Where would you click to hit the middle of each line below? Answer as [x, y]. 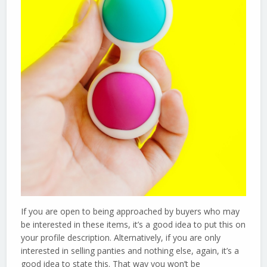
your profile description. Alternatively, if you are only [121, 238]
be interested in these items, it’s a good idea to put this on [133, 225]
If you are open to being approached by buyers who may [131, 212]
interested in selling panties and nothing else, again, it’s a [130, 251]
